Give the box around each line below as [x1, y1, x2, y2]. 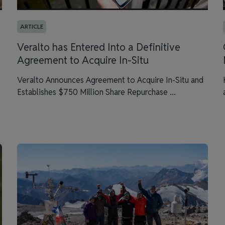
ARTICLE [20, 23, 43, 30]
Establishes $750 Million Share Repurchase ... [17, 87, 176, 97]
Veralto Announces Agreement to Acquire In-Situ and [17, 75, 203, 85]
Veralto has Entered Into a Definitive [17, 41, 180, 54]
